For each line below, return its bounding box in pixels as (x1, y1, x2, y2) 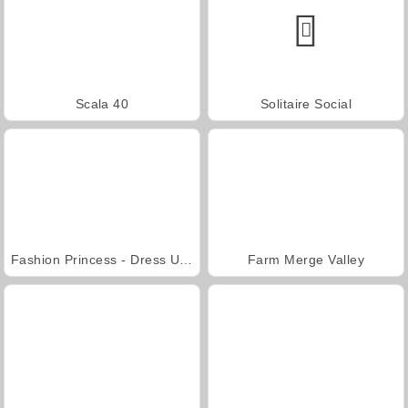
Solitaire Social (260, 96, 352, 111)
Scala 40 (75, 96, 129, 111)
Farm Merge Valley (247, 251, 365, 267)
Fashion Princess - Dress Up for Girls (179, 251, 193, 267)
